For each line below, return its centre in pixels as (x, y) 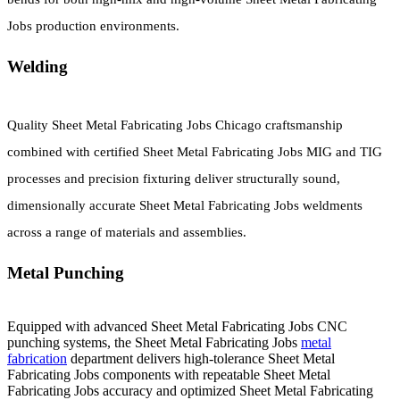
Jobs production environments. (93, 26)
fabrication (37, 359)
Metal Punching (66, 273)
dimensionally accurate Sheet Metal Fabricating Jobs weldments (185, 206)
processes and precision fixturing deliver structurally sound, (174, 179)
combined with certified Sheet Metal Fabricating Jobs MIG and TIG (195, 152)
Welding (37, 67)
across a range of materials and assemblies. (127, 233)
